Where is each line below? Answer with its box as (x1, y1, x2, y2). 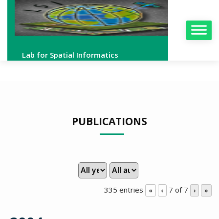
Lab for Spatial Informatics (22, 50, 118, 60)
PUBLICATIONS (72, 114, 147, 128)
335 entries (104, 184, 143, 195)
